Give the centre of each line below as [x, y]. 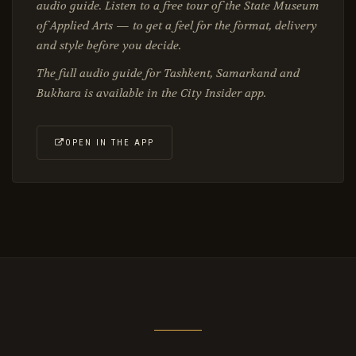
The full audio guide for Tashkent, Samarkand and [168, 74]
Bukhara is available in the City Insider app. [151, 94]
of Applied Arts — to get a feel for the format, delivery [177, 26]
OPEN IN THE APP [110, 143]
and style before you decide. [109, 46]
